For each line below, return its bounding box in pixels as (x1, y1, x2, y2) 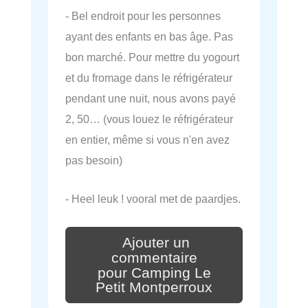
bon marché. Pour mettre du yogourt (65, 50, 239, 63)
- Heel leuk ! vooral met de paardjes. (65, 192, 241, 205)
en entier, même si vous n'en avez (65, 133, 230, 146)
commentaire (111, 249, 197, 266)
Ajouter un (122, 234, 190, 251)
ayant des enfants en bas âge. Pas (65, 30, 233, 43)
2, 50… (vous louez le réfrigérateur (65, 112, 233, 125)
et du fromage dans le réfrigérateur (65, 71, 232, 84)
